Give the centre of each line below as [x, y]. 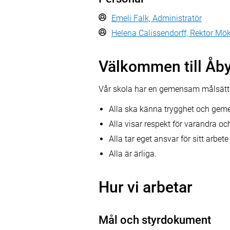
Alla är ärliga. [133, 154]
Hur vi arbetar [146, 187]
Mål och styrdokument [155, 220]
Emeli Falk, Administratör [157, 18]
